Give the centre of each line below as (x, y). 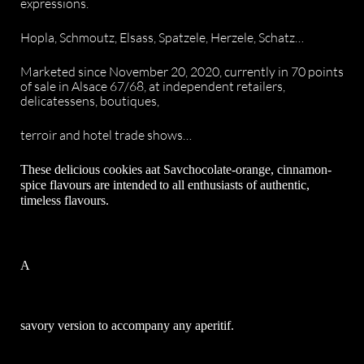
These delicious (60, 169)
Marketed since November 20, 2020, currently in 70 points (182, 71)
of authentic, (276, 185)
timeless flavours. (65, 200)
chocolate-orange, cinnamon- (257, 169)
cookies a (126, 169)
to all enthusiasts (201, 185)
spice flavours (56, 185)
